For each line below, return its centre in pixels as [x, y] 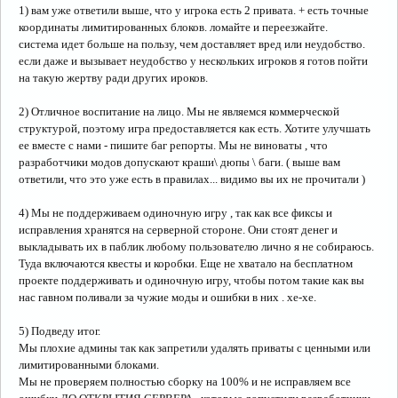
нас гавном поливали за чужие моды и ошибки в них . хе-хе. [167, 297]
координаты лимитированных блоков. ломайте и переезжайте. [173, 27]
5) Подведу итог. [60, 331]
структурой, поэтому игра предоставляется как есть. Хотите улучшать [195, 128]
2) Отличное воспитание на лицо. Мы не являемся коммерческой [179, 111]
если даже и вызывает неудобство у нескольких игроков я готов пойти [193, 61]
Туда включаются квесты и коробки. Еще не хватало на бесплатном [186, 263]
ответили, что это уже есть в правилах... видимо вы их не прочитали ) [192, 179]
